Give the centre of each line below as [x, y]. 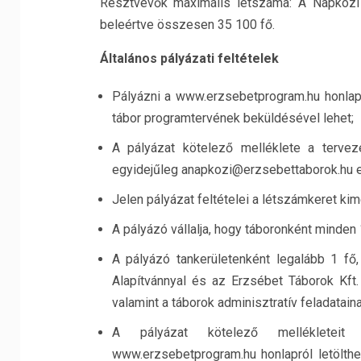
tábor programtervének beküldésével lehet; [232, 118]
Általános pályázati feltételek [189, 58]
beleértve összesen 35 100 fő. [187, 25]
